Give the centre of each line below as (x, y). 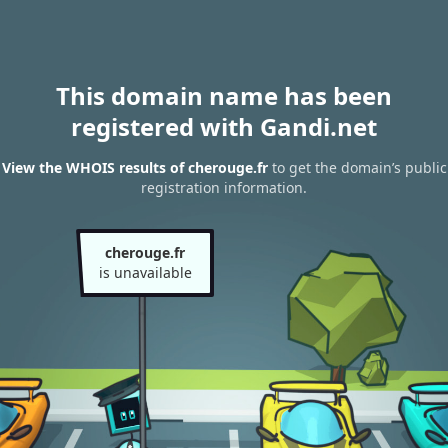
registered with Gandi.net (224, 126)
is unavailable (145, 272)
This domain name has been (224, 95)
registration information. (224, 188)
